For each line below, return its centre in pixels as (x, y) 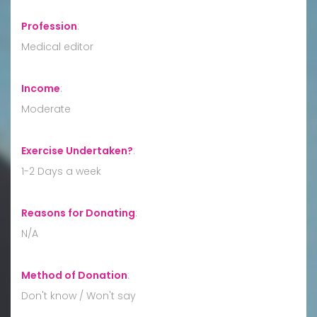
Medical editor (57, 46)
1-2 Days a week (61, 171)
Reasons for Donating (78, 213)
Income (41, 88)
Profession (49, 26)
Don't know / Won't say (79, 295)
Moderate (46, 109)
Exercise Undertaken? (77, 150)
